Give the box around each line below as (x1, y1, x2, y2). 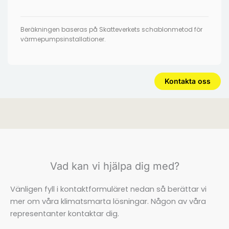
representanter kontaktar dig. (10, 208, 119, 219)
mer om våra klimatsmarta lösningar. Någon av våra (10, 196, 206, 207)
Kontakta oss (165, 76, 211, 85)
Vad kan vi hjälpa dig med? (50, 159, 179, 172)
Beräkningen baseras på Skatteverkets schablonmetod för (20, 25, 202, 34)
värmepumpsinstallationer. (20, 34, 106, 43)
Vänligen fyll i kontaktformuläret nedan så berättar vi (10, 184, 207, 194)
